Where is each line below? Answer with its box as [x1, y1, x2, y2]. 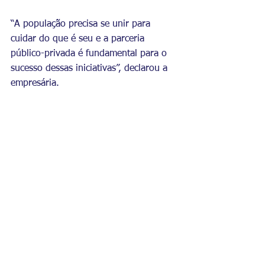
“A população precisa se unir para [11, 20, 153, 29]
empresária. [11, 79, 65, 88]
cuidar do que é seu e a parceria [11, 34, 147, 44]
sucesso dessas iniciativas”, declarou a [11, 64, 170, 73]
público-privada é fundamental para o [11, 49, 170, 59]
